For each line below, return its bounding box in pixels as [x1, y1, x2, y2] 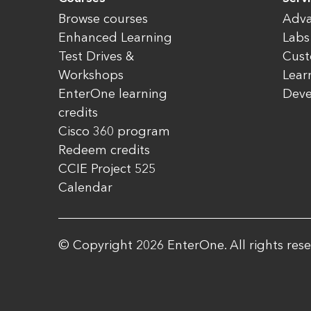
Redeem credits [58, 142, 150, 158]
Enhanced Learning [58, 30, 172, 45]
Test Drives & [58, 49, 134, 64]
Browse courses [58, 11, 148, 26]
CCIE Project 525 [58, 161, 155, 176]
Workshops [58, 67, 124, 83]
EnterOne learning [58, 86, 167, 101]
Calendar [58, 180, 112, 195]
